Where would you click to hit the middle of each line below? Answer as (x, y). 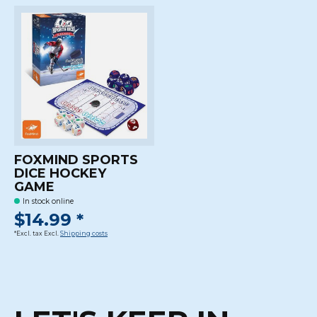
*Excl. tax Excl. (37, 234)
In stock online (48, 201)
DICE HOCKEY (60, 174)
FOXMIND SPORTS (76, 160)
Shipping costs (84, 234)
